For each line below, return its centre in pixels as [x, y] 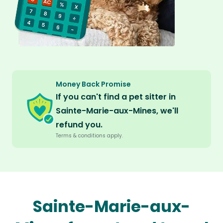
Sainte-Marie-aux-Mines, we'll [117, 111]
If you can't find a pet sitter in [116, 97]
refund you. [79, 125]
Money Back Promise [93, 84]
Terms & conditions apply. [89, 136]
